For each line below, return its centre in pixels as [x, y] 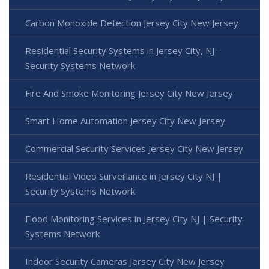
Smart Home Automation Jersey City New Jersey [125, 120]
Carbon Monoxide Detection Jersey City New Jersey [132, 23]
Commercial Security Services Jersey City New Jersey [134, 148]
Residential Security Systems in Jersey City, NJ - [123, 50]
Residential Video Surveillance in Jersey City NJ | [124, 176]
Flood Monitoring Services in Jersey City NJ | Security [134, 218]
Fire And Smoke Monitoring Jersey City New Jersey [129, 93]
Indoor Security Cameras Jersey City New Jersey [125, 261]
